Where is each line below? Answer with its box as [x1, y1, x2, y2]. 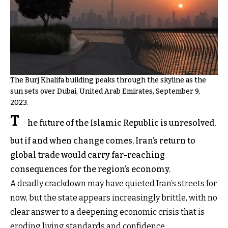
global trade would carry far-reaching [10, 150, 165, 160]
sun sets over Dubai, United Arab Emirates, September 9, [10, 87, 200, 96]
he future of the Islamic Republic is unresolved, [27, 118, 216, 128]
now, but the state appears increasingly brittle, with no [10, 192, 217, 203]
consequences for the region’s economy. [10, 164, 170, 174]
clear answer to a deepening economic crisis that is [10, 207, 205, 217]
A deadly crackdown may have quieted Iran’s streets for [10, 178, 217, 188]
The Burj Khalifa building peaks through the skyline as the [10, 75, 206, 84]
